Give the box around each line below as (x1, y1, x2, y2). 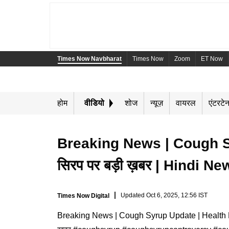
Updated (121, 191, 146, 199)
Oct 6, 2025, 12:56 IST (146, 191, 208, 199)
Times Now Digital (57, 192, 109, 199)
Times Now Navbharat (57, 55, 122, 62)
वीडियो (84, 99, 104, 107)
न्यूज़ (150, 99, 163, 107)
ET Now (201, 55, 223, 62)
